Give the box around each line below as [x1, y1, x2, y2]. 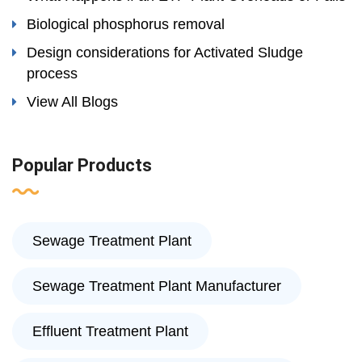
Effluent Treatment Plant [32, 323, 188, 340]
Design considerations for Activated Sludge [27, 44, 303, 61]
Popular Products [12, 155, 152, 176]
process [27, 65, 78, 82]
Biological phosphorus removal [27, 16, 225, 33]
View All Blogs [27, 94, 118, 111]
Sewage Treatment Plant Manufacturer [32, 278, 281, 295]
